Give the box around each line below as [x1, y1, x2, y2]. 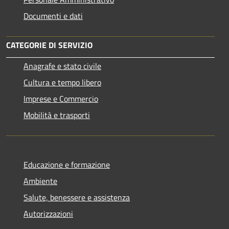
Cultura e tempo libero [24, 76, 101, 88]
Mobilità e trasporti [24, 108, 90, 121]
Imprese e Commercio [24, 92, 98, 105]
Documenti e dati [24, 9, 83, 22]
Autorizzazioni [24, 207, 73, 220]
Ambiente [24, 174, 57, 187]
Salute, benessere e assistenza [24, 191, 130, 203]
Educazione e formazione [24, 158, 110, 171]
